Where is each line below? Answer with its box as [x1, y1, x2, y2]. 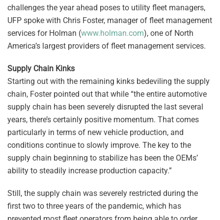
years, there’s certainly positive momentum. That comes [7, 114, 199, 124]
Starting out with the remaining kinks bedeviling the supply [7, 76, 210, 86]
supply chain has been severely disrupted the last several [7, 102, 203, 111]
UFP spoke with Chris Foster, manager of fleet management [7, 15, 212, 25]
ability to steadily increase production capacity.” [7, 165, 172, 175]
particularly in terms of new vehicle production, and [7, 127, 184, 137]
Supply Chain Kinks [7, 63, 75, 73]
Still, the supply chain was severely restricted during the [7, 188, 198, 198]
